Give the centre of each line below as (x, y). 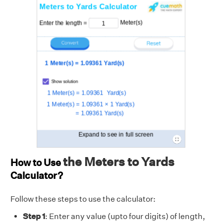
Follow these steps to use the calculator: (83, 199)
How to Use (37, 162)
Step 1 (34, 216)
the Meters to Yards (119, 161)
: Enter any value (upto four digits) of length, (125, 216)
